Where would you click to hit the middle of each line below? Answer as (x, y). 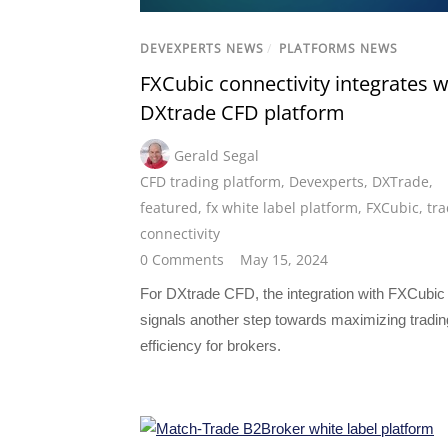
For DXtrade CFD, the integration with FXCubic (292, 294)
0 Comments (182, 260)
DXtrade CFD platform (242, 113)
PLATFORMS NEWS (338, 49)
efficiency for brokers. (210, 346)
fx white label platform (282, 208)
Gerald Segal (216, 156)
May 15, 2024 (284, 260)
